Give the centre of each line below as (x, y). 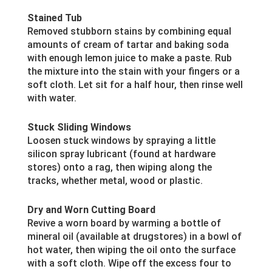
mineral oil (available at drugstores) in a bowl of (134, 237)
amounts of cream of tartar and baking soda (128, 45)
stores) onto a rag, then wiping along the (119, 168)
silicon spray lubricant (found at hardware (121, 154)
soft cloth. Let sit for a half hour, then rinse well (135, 85)
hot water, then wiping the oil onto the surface (131, 250)
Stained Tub (54, 18)
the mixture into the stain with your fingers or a (133, 72)
